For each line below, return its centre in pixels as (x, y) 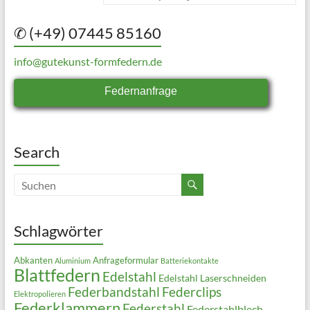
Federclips (191, 292)
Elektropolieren (39, 294)
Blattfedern (57, 275)
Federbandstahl (113, 292)
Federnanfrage (141, 91)
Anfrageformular (125, 261)
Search (36, 152)
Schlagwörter (58, 231)
